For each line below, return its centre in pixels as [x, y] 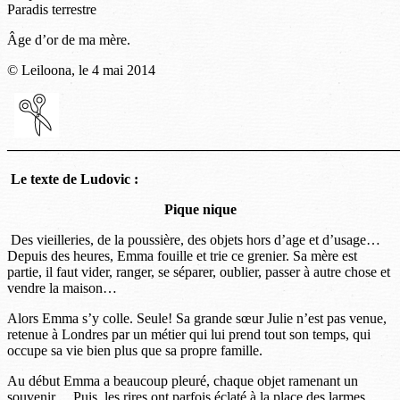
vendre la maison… [62, 287]
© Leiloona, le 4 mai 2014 [81, 70]
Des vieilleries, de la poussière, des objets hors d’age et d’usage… [194, 239]
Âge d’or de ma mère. [69, 39]
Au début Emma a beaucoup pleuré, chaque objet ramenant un [183, 380]
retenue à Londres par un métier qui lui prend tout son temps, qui [189, 334]
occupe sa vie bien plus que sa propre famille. [135, 350]
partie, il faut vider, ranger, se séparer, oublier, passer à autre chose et [199, 271]
